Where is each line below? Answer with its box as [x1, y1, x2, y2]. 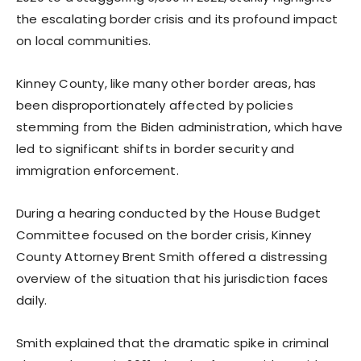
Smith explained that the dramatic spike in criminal [16, 334, 330, 351]
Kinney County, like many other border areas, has [16, 74, 317, 92]
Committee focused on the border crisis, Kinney [16, 226, 312, 243]
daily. [16, 291, 48, 309]
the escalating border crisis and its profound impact [16, 10, 338, 27]
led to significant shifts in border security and [16, 139, 295, 157]
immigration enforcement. [16, 161, 179, 179]
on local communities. [16, 31, 151, 49]
